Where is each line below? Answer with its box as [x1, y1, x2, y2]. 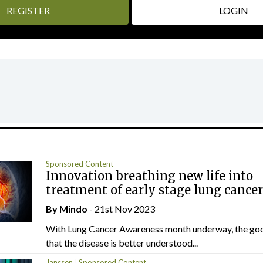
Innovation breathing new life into [46, 168, 253, 183]
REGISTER [6, 5, 50, 16]
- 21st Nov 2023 [87, 203, 155, 214]
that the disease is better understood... [46, 237, 198, 248]
